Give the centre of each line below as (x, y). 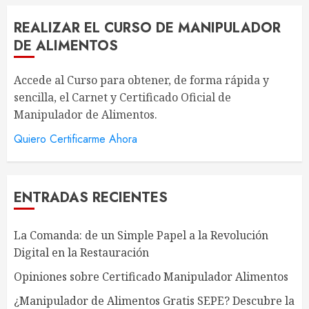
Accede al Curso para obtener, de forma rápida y (141, 80)
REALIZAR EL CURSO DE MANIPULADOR (147, 28)
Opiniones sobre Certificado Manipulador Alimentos (151, 277)
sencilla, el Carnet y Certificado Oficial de (122, 98)
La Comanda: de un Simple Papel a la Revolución (141, 236)
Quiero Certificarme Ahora (76, 139)
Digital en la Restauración (81, 253)
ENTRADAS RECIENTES (91, 198)
